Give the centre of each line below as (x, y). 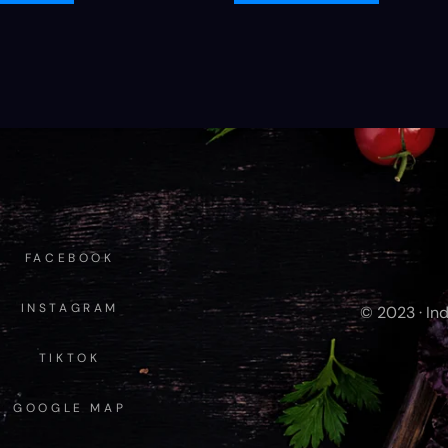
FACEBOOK (69, 258)
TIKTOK (69, 358)
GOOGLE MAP (70, 408)
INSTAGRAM (69, 308)
